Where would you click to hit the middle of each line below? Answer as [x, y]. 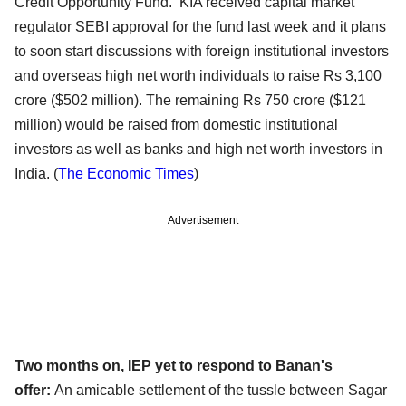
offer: [34, 391]
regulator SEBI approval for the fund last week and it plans [200, 27]
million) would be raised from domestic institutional [176, 125]
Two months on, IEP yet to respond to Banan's [174, 366]
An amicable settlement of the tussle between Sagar [221, 391]
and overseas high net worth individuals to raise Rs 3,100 [198, 76]
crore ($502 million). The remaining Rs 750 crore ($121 [190, 101]
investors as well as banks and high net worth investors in [198, 150]
